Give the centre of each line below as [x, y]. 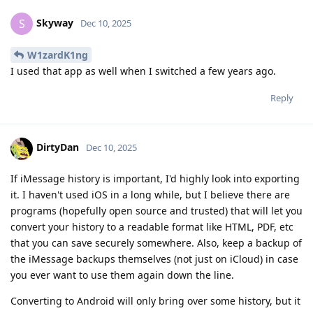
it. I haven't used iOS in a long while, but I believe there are [150, 194]
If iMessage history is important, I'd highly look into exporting [155, 178]
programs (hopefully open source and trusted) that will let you [156, 210]
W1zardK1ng [58, 54]
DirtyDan [58, 147]
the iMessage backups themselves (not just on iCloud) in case [154, 259]
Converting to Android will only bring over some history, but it [155, 300]
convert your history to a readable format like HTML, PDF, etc [152, 226]
